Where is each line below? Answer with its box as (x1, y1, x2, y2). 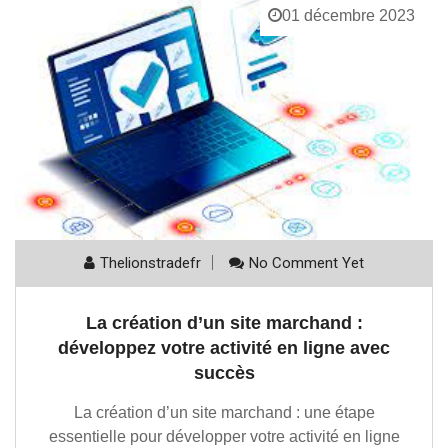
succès (193, 363, 255, 383)
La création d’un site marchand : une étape (73, 404, 375, 421)
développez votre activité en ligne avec (58, 338, 390, 358)
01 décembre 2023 (282, 7, 415, 25)
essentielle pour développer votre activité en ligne (48, 428, 400, 445)
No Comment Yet (249, 254, 364, 272)
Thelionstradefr (100, 254, 201, 272)
